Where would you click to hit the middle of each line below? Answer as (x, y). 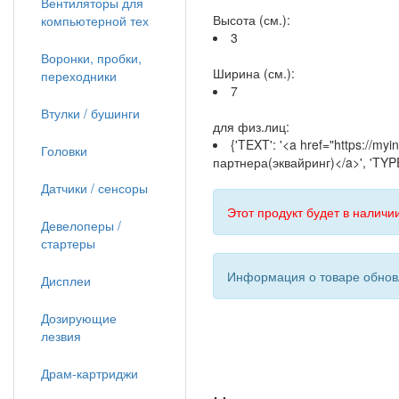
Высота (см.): (252, 20)
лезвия (61, 336)
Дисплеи (66, 281)
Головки (64, 151)
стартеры (68, 243)
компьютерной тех (95, 20)
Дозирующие (79, 318)
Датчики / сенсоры (94, 188)
